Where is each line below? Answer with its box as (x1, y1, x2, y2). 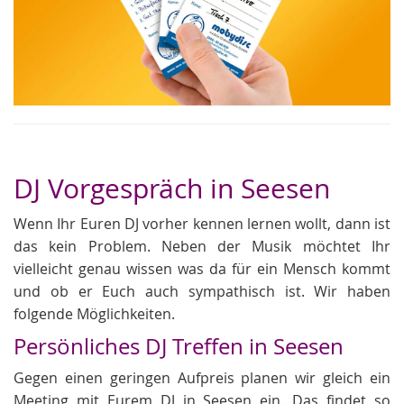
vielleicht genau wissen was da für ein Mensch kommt (14, 259, 390, 279)
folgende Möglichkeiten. (14, 304, 175, 324)
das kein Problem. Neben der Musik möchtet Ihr (14, 236, 390, 256)
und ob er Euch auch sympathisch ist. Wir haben (14, 281, 390, 301)
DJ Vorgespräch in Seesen (14, 170, 330, 207)
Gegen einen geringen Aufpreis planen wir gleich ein (14, 368, 390, 388)
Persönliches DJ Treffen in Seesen (14, 332, 344, 361)
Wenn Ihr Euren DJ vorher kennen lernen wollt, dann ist (14, 214, 390, 234)
